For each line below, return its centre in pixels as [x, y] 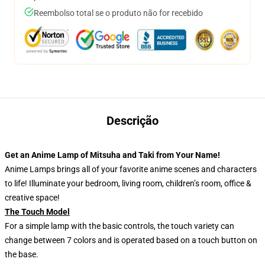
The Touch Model [37, 212]
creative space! [32, 198]
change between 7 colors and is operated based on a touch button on [131, 240]
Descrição [132, 121]
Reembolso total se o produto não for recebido [118, 13]
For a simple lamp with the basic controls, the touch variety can [119, 226]
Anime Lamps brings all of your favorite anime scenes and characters [131, 169]
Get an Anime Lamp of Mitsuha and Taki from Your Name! [112, 155]
